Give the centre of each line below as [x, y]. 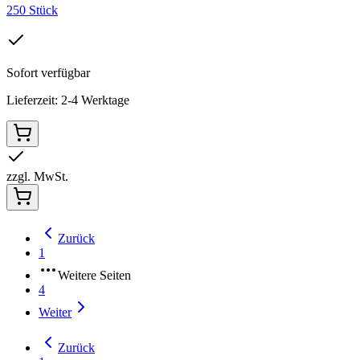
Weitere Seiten [94, 275]
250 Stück [32, 10]
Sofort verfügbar [48, 72]
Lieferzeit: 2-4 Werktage [68, 100]
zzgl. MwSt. [37, 176]
